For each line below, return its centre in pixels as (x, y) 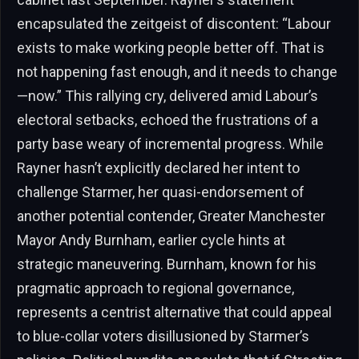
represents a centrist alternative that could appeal (174, 312)
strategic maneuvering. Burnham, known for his (167, 264)
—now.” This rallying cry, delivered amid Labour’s (167, 95)
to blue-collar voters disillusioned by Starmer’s (163, 336)
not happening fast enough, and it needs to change (177, 71)
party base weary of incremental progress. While (170, 143)
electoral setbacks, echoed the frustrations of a (167, 119)
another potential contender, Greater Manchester (171, 216)
